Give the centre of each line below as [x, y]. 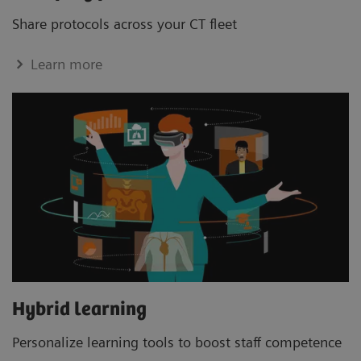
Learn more [67, 64]
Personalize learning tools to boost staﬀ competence [179, 342]
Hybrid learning [81, 310]
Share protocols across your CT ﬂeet [127, 24]
